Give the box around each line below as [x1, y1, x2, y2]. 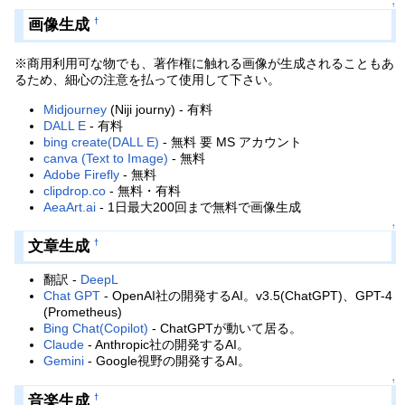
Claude [43, 337, 85, 353]
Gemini [43, 353, 85, 369]
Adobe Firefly [43, 166, 120, 182]
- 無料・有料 [106, 183, 182, 198]
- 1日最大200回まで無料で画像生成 [96, 199, 302, 214]
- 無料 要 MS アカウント [159, 134, 303, 149]
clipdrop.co [43, 183, 107, 198]
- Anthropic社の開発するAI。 [84, 337, 250, 353]
